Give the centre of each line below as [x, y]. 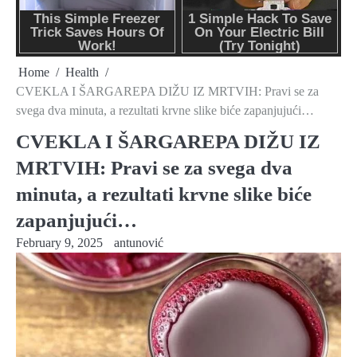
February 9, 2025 [59, 243]
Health [82, 73]
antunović [139, 243]
